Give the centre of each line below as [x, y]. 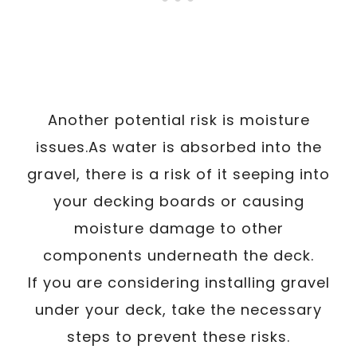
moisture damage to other [178, 228]
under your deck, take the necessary [178, 309]
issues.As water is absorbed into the [178, 147]
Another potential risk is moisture [178, 120]
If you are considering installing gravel [178, 282]
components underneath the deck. [178, 255]
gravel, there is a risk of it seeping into [178, 174]
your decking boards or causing [178, 201]
